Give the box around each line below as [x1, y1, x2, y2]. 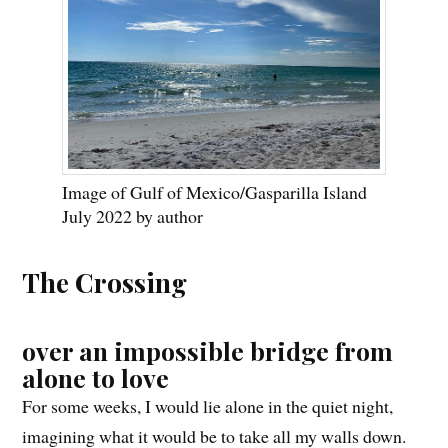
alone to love [22, 360, 170, 394]
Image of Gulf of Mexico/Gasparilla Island [62, 179, 368, 204]
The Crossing [22, 263, 188, 300]
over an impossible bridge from [22, 333, 394, 367]
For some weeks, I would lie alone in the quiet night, [22, 393, 394, 418]
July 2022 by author [62, 203, 204, 228]
